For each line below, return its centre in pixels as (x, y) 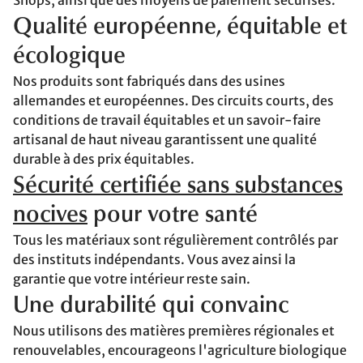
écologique (69, 57)
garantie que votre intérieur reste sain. (132, 279)
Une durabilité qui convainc (151, 306)
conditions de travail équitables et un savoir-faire (167, 120)
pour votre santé (173, 216)
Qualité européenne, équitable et (180, 28)
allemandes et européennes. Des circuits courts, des (173, 100)
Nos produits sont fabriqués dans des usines (149, 81)
